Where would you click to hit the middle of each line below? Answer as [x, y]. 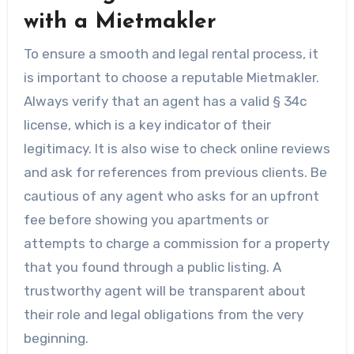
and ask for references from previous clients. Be [175, 172]
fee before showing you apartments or [146, 219]
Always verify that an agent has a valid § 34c [165, 101]
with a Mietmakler [120, 23]
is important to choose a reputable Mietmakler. [171, 77]
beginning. [56, 338]
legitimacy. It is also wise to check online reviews [177, 148]
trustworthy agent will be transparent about [164, 290]
